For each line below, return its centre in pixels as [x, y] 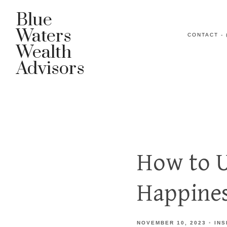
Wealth [44, 53]
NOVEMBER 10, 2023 [172, 223]
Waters [44, 36]
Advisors [50, 69]
